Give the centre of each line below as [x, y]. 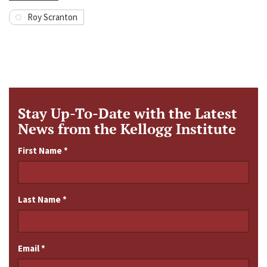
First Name [41, 151]
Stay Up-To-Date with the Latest [128, 114]
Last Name [40, 200]
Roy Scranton [52, 17]
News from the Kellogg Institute [127, 129]
